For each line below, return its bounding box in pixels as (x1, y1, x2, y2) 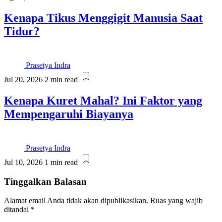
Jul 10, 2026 (4, 158, 43, 166)
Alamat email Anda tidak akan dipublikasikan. (4, 196, 148, 205)
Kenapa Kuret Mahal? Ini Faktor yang (4, 94, 202, 108)
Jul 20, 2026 (4, 75, 43, 84)
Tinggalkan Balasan (4, 176, 87, 187)
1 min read (45, 158, 78, 166)
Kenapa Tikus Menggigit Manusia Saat (4, 11, 203, 25)
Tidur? (4, 25, 40, 38)
